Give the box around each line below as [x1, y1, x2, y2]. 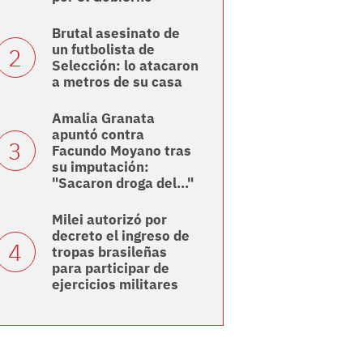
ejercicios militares [51, 275, 178, 294]
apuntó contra [51, 126, 144, 144]
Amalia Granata [51, 109, 155, 128]
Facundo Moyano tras [51, 142, 191, 160]
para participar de [51, 259, 169, 278]
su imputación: [51, 158, 149, 177]
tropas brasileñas [51, 243, 167, 262]
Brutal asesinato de [51, 24, 180, 43]
